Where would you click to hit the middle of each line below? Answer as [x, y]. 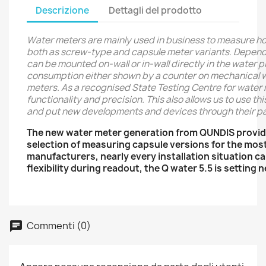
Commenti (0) [58, 225]
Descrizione [62, 10]
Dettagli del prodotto [156, 10]
